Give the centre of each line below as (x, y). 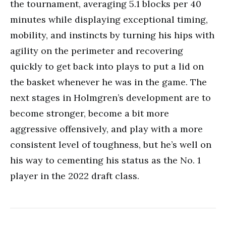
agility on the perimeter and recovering (97, 51)
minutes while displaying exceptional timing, (109, 19)
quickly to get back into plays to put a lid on (107, 66)
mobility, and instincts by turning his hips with (112, 35)
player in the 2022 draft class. (75, 176)
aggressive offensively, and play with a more (106, 129)
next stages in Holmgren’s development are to (110, 98)
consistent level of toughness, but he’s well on (111, 145)
